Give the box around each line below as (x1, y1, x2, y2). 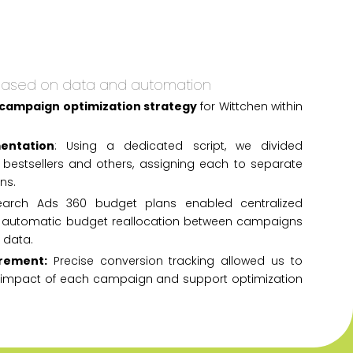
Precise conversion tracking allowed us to (46, 253, 303, 269)
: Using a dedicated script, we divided (54, 138, 303, 154)
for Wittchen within (197, 98, 303, 114)
